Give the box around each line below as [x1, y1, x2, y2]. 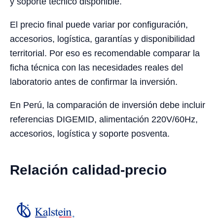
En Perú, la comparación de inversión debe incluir [10, 100, 205, 110]
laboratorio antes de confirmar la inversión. [10, 77, 178, 87]
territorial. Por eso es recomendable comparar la [10, 48, 200, 59]
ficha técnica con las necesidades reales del [10, 63, 183, 73]
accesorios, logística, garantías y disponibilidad [10, 34, 195, 44]
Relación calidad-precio [10, 162, 167, 178]
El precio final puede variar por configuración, [10, 20, 188, 30]
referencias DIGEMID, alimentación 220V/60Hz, [10, 114, 198, 125]
